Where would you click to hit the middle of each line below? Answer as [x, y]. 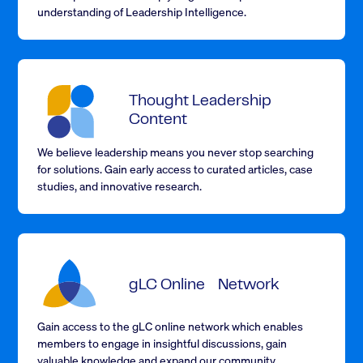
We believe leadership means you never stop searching [176, 152]
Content [158, 121]
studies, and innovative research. [120, 186]
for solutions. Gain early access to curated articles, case [175, 169]
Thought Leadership [201, 102]
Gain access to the [85, 326]
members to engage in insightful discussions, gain [162, 343]
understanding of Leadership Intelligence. [142, 12]
